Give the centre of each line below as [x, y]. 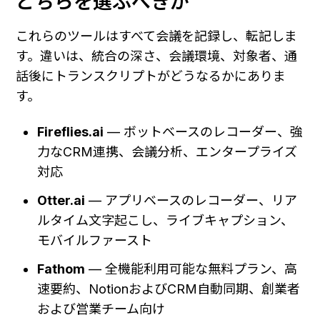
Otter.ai [61, 201]
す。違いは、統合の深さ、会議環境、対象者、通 [156, 56]
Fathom [61, 269]
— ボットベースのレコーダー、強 [204, 132]
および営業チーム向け [101, 309]
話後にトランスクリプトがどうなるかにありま [151, 76]
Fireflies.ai [71, 132]
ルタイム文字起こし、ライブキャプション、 [166, 221]
